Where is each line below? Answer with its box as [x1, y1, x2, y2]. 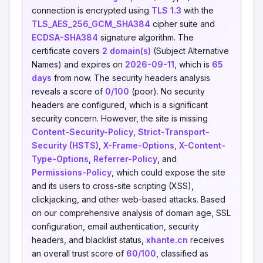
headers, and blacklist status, [32, 235, 146, 245]
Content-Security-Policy [32, 127, 133, 137]
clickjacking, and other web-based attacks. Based [32, 194, 225, 204]
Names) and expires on [32, 59, 125, 69]
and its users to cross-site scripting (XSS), [32, 181, 194, 191]
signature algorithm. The [98, 32, 194, 42]
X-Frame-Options [103, 140, 174, 150]
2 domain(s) [102, 46, 151, 56]
